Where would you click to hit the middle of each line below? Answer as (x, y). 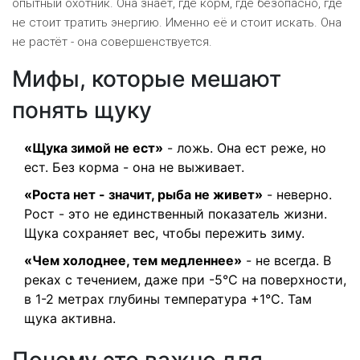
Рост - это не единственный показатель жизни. (176, 214)
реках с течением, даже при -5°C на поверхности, (185, 280)
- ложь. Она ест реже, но (245, 148)
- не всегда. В (286, 261)
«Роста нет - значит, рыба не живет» (143, 195)
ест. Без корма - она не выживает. (134, 168)
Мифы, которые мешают (147, 79)
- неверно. (297, 195)
